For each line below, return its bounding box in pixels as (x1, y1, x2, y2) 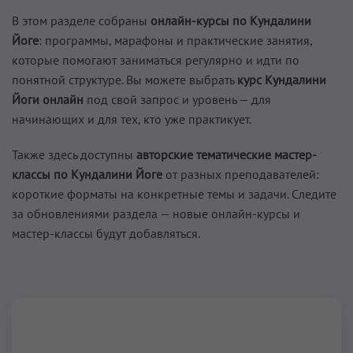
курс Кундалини (237, 72, 326, 87)
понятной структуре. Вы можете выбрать (12, 72, 237, 87)
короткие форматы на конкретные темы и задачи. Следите (12, 186, 336, 202)
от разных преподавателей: (162, 166, 319, 182)
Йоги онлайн (12, 91, 84, 107)
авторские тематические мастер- (136, 147, 317, 162)
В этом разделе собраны (12, 13, 150, 28)
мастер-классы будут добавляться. (12, 225, 200, 241)
